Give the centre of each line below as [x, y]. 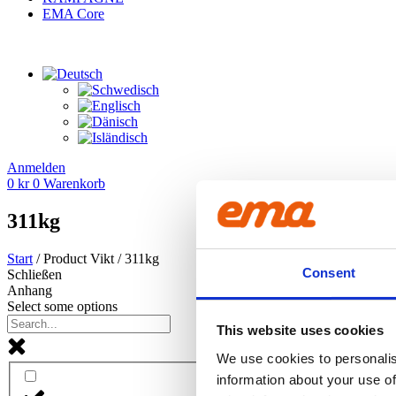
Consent [329, 272]
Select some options [62, 306]
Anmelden [36, 167]
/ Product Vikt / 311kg [96, 258]
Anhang [30, 290]
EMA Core [73, 13]
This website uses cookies [300, 331]
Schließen [34, 274]
